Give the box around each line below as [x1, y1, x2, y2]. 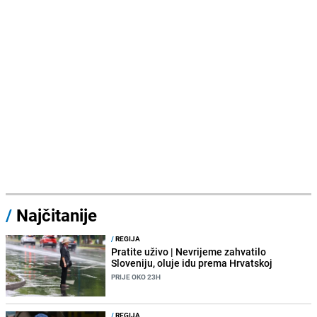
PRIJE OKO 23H [111, 271, 161, 282]
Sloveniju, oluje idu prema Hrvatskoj [111, 255, 273, 270]
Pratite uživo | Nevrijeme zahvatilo [111, 244, 267, 258]
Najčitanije [16, 203, 97, 226]
